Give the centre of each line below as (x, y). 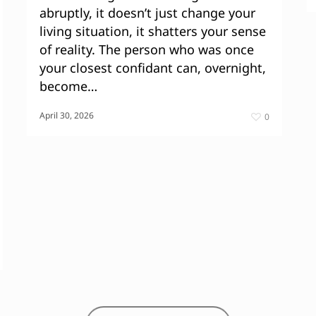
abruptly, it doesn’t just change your (147, 12)
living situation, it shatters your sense (153, 31)
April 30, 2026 (67, 115)
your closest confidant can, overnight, (153, 67)
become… (68, 86)
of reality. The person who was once (147, 49)
